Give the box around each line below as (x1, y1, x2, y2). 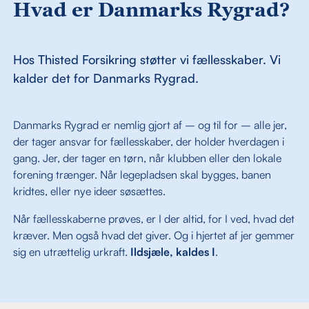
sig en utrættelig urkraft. (13, 244, 131, 259)
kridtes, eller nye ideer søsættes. (13, 183, 166, 198)
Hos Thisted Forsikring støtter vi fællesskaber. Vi (13, 51, 281, 67)
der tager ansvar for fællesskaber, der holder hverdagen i (13, 134, 285, 148)
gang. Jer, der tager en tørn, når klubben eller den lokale (13, 150, 282, 165)
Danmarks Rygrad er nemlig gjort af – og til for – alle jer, (13, 117, 288, 132)
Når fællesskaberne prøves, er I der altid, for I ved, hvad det (13, 211, 295, 226)
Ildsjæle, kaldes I (130, 244, 216, 259)
